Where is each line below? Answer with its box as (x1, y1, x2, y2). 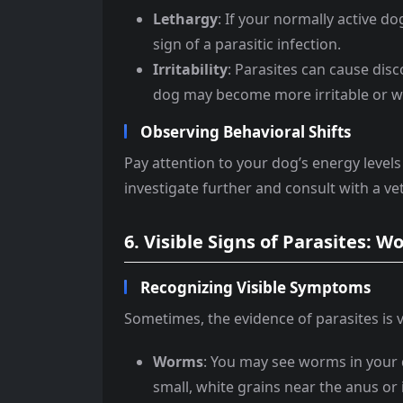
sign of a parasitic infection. (153, 34, 341, 55)
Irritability (153, 59, 228, 80)
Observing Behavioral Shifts (140, 121, 351, 143)
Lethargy (153, 9, 218, 30)
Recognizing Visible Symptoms (140, 277, 371, 299)
